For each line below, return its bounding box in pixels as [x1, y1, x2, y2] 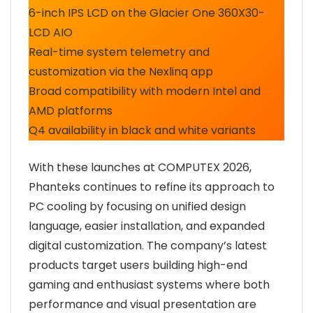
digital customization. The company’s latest [29, 238, 267, 254]
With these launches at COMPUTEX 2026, [29, 159, 252, 175]
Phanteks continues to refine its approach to [29, 179, 275, 195]
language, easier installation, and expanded [29, 218, 265, 234]
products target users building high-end [29, 257, 247, 273]
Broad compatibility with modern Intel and [29, 83, 261, 99]
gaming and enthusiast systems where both [29, 277, 270, 293]
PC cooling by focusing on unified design [29, 198, 246, 214]
